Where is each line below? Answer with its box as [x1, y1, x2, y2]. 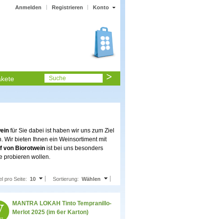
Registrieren [52, 4, 83, 10]
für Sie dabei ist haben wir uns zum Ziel [9, 127, 114, 134]
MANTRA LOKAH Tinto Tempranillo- [12, 200, 111, 207]
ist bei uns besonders [45, 145, 103, 152]
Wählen [82, 176, 101, 182]
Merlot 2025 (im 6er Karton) [12, 209, 88, 216]
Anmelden [15, 4, 42, 10]
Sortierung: [53, 176, 79, 182]
